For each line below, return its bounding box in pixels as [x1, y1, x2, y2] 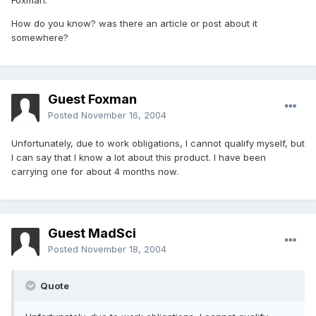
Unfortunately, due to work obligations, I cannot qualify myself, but [11, 138, 305, 150]
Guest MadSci [48, 226, 136, 241]
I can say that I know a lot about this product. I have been [11, 152, 266, 164]
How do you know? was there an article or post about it [11, 18, 257, 30]
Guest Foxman [48, 92, 137, 107]
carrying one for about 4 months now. [11, 166, 178, 178]
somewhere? [11, 32, 68, 44]
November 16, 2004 [81, 109, 166, 121]
